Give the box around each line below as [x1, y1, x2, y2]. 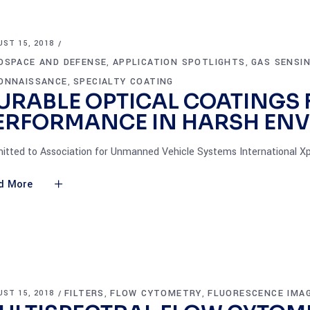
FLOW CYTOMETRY [110, 287, 202, 300]
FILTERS [64, 287, 104, 300]
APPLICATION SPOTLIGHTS [112, 56, 246, 69]
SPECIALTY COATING [73, 75, 174, 88]
